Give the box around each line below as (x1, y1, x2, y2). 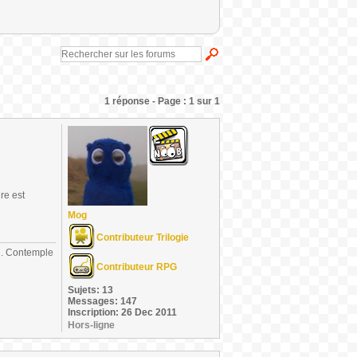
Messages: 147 (68, 296, 137, 307)
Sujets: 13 (68, 284, 113, 296)
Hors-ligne (68, 320, 115, 331)
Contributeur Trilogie (96, 232, 189, 243)
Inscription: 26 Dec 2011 (68, 307, 177, 318)
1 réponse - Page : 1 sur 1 (104, 96, 220, 107)
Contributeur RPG (96, 261, 177, 273)
